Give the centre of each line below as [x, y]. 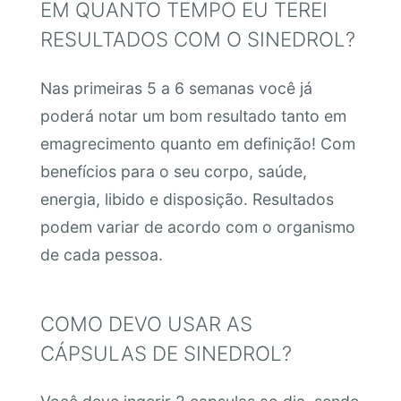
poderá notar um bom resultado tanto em [193, 115]
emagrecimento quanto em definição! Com [197, 143]
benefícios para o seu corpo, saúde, [173, 171]
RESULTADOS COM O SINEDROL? [197, 39]
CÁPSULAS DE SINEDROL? [166, 353]
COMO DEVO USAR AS [146, 323]
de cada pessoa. [101, 254]
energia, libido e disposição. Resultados [187, 199]
